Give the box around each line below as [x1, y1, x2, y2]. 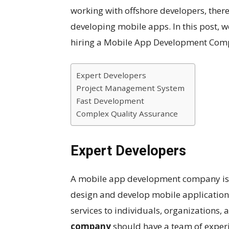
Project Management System [76, 83, 185, 93]
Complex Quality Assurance [76, 108, 178, 119]
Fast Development [76, 96, 144, 106]
